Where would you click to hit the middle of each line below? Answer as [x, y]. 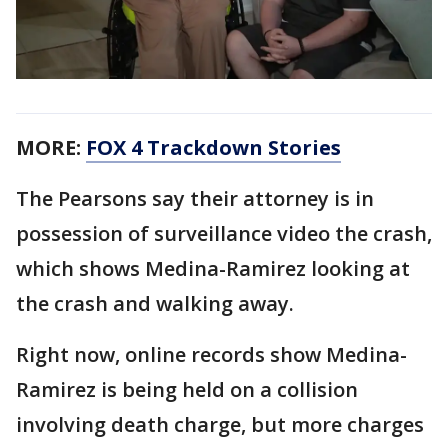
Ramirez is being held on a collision [187, 389]
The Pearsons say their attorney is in [195, 198]
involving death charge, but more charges [220, 424]
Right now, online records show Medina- [211, 354]
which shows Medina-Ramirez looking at [213, 268]
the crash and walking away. [157, 303]
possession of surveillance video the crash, [224, 233]
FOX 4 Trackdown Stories [213, 147]
